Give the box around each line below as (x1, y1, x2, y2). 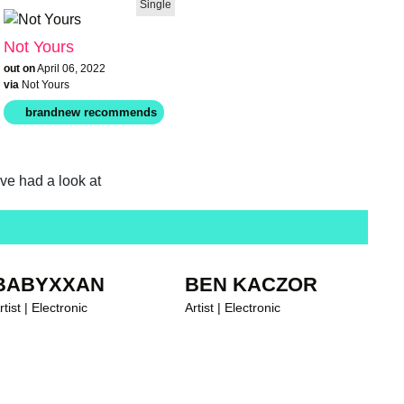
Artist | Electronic (185, 299, 281, 315)
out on (3, 61, 35, 75)
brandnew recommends (233, 232, 399, 250)
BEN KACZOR (185, 272, 318, 296)
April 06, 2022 (36, 61, 106, 75)
